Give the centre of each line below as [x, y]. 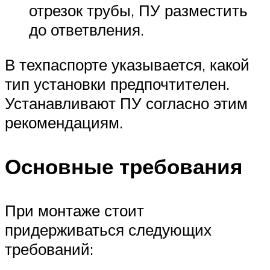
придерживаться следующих [108, 230]
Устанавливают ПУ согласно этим [126, 103]
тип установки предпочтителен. [117, 83]
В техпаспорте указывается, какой [127, 64]
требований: [49, 249]
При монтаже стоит [74, 211]
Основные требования [124, 167]
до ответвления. [86, 30]
